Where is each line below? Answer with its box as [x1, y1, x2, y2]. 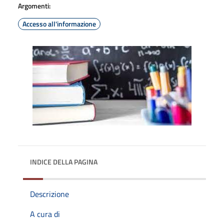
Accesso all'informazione [22, 18, 96, 29]
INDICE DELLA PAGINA [30, 156, 97, 167]
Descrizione [30, 187, 69, 200]
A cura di [30, 207, 60, 220]
